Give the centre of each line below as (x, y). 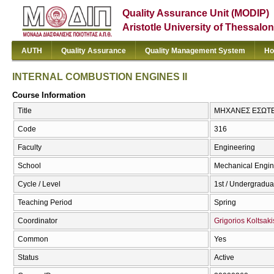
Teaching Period (45, 203)
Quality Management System (195, 51)
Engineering (235, 148)
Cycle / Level (39, 184)
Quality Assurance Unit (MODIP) (196, 13)
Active (224, 258)
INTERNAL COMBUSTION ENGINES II (100, 76)
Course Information (49, 95)
